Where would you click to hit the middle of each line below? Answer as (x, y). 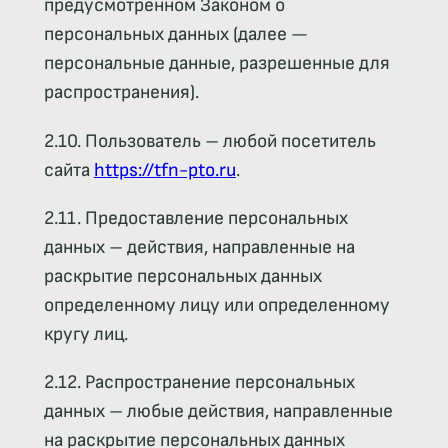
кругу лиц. (85, 334)
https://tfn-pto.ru (164, 170)
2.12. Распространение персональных (199, 382)
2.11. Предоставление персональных (195, 218)
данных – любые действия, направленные (218, 411)
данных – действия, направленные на (199, 247)
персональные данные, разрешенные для (216, 64)
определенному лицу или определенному (216, 305)
